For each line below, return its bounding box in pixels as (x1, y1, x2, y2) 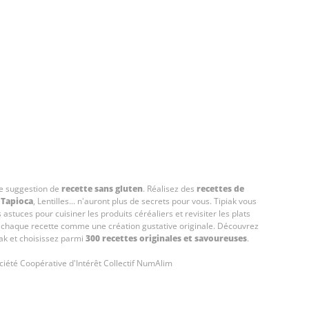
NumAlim (136, 257, 172, 269)
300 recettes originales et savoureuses (85, 232, 247, 244)
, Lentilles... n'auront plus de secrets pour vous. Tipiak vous (32, 195, 257, 207)
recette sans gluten (61, 183, 143, 195)
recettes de (196, 183, 244, 195)
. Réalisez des (142, 183, 197, 195)
